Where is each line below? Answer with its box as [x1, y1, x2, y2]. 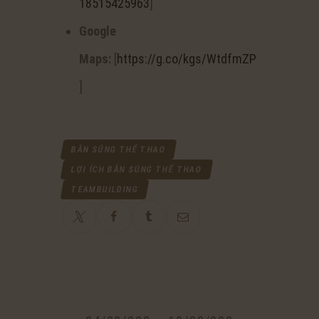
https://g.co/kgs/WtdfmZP [117, 51, 256, 67]
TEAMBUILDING [70, 184, 140, 194]
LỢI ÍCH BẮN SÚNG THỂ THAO [70, 164, 204, 174]
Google [79, 23, 116, 39]
